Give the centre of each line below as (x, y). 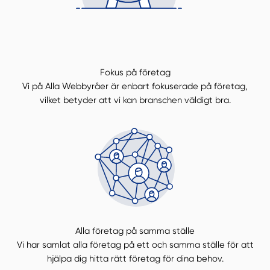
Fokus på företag (135, 73)
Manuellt (60, 80)
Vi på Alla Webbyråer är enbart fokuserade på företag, (135, 86)
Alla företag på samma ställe (135, 231)
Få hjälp (123, 80)
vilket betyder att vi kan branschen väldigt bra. (135, 100)
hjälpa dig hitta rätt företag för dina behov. (135, 258)
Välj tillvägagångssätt (118, 113)
